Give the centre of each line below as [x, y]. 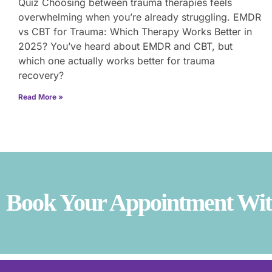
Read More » [41, 97]
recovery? [41, 75]
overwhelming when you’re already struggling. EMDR [140, 17]
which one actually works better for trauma [117, 60]
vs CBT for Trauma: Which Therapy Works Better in [135, 31]
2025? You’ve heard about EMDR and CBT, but [125, 46]
